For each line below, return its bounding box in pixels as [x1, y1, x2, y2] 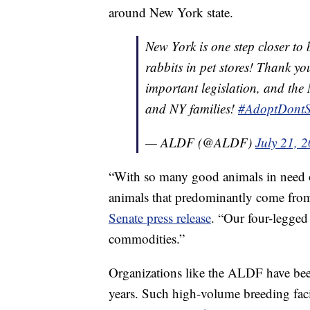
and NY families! [145, 100, 238, 118]
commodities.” [109, 230, 185, 248]
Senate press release [109, 209, 211, 227]
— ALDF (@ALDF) [145, 134, 255, 152]
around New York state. [109, 3, 233, 21]
